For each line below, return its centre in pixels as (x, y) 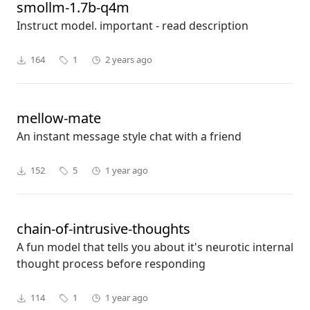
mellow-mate (59, 118)
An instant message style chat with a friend (129, 137)
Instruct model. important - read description (133, 26)
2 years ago (129, 60)
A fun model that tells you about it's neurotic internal (155, 247)
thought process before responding (111, 264)
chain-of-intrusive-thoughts (103, 229)
